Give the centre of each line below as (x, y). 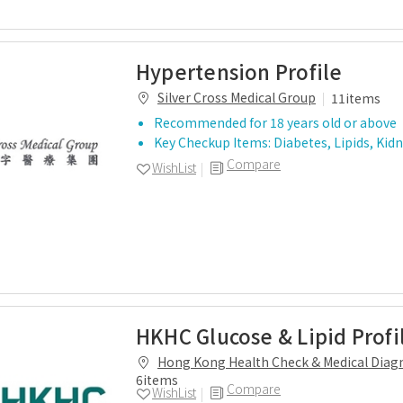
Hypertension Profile (239, 71)
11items (356, 98)
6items (157, 380)
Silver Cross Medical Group (237, 97)
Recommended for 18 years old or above (275, 122)
